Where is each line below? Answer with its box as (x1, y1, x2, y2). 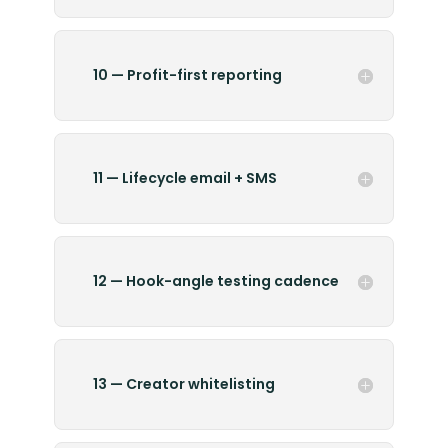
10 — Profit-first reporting (92, 65, 282, 86)
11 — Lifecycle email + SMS (92, 168, 277, 189)
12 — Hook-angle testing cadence (92, 271, 339, 292)
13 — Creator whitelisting (92, 374, 275, 395)
